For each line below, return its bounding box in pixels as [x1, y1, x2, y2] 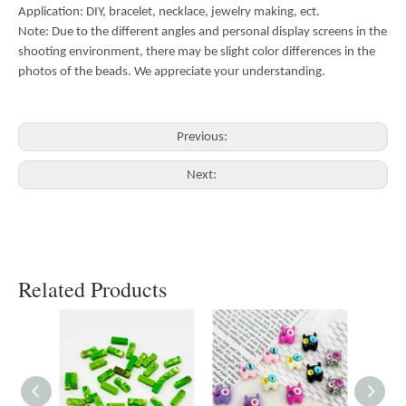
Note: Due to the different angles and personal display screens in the [18, 25, 387, 39]
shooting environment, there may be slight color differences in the [18, 45, 375, 59]
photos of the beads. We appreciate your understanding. [18, 65, 325, 79]
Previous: [176, 130, 230, 144]
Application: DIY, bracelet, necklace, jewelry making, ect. [18, 5, 320, 19]
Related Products [18, 275, 167, 304]
